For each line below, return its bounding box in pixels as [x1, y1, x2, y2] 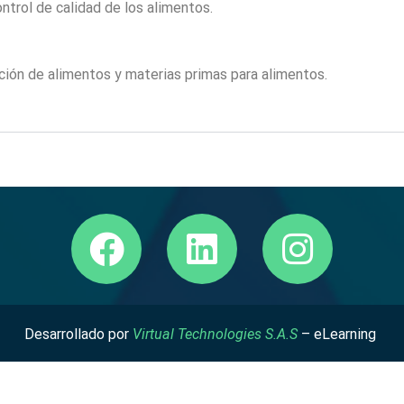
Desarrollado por [24, 326, 133, 344]
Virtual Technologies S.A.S [133, 326, 298, 344]
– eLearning [298, 326, 380, 344]
